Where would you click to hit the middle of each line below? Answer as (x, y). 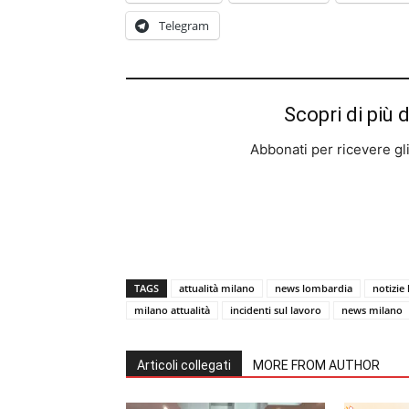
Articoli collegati (184, 365)
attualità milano (217, 288)
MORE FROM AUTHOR (316, 365)
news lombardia (314, 288)
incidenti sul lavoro (276, 310)
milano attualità (172, 310)
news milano (372, 310)
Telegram (184, 26)
